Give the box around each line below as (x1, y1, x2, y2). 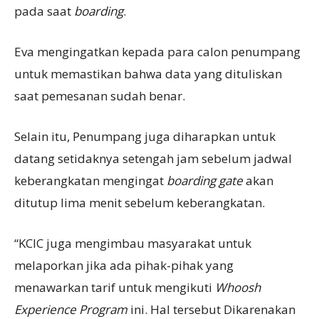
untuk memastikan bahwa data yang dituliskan (14, 65, 282, 82)
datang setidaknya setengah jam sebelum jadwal (14, 150, 292, 167)
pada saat (14, 2, 74, 19)
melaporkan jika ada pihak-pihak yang (14, 256, 234, 273)
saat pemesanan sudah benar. (14, 87, 185, 104)
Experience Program (14, 300, 127, 318)
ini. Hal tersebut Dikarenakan (127, 300, 296, 318)
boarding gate (167, 172, 243, 189)
